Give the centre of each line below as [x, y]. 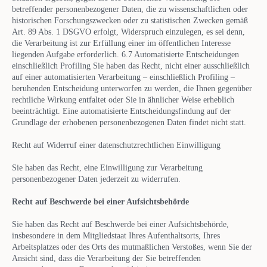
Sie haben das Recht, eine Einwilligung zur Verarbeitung [107, 167]
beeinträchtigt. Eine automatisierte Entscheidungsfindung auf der [121, 111]
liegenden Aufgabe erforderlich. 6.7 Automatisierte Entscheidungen [125, 54]
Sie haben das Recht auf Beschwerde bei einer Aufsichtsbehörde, [120, 224]
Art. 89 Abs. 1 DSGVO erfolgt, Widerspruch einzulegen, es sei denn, [128, 32]
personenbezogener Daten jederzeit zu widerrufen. [96, 179]
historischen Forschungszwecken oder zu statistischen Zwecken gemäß [130, 20]
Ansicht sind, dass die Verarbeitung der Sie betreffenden [106, 258]
